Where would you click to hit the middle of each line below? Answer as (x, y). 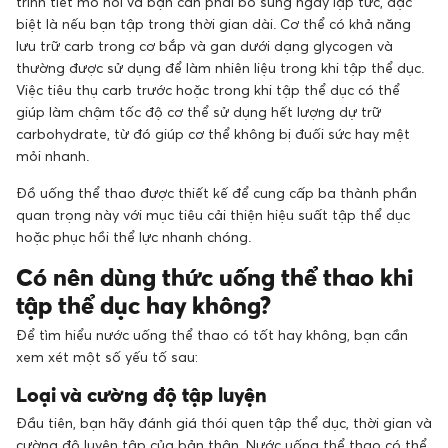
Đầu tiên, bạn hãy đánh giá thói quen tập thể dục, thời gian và (224, 423)
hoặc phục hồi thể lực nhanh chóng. (133, 237)
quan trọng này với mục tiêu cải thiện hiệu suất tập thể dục (213, 215)
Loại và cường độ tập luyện (141, 395)
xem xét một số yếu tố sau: (107, 357)
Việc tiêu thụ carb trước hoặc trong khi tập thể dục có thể (208, 90)
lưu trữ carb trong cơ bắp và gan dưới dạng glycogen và (204, 46)
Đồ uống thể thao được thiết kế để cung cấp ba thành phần (216, 193)
